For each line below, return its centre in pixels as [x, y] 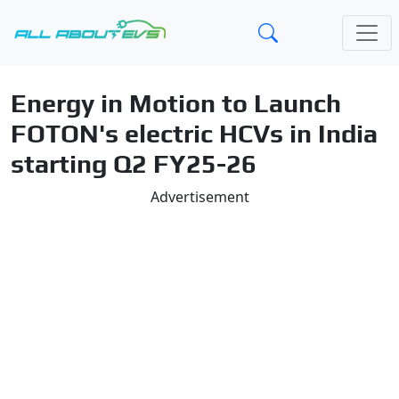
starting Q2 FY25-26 [134, 163]
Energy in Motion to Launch [176, 103]
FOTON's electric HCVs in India [194, 133]
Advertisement [199, 197]
